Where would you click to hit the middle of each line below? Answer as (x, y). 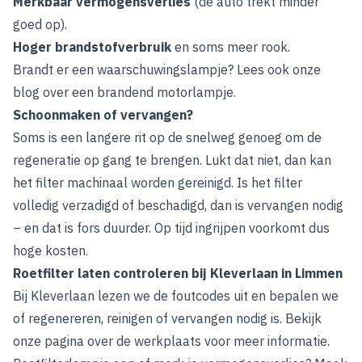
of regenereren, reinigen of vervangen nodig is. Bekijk (167, 318)
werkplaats (168, 341)
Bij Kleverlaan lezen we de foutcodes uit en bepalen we (176, 296)
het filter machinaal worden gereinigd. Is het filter (158, 183)
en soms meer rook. (232, 47)
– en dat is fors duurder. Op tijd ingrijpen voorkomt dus (171, 228)
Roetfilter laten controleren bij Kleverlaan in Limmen (178, 273)
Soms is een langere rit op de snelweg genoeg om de (167, 137)
